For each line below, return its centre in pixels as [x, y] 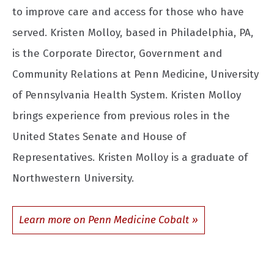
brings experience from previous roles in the [121, 116]
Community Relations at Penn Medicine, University [135, 74]
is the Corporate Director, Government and [117, 53]
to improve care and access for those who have [128, 12]
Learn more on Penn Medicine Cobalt [104, 220]
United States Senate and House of [99, 136]
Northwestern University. [73, 178]
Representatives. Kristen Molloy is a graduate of [130, 157]
